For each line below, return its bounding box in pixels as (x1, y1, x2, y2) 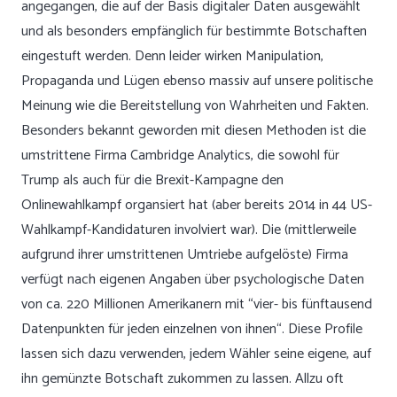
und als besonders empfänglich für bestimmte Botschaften (21, 19, 367, 43)
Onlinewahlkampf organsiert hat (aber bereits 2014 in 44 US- (21, 193, 372, 217)
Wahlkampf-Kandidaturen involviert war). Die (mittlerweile (21, 218, 356, 242)
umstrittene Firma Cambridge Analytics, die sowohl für (21, 144, 339, 167)
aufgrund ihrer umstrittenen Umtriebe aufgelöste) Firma (21, 243, 348, 267)
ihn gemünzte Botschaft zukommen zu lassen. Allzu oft (21, 367, 344, 391)
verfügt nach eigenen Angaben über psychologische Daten (21, 268, 364, 292)
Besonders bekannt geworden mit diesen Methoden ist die (21, 119, 366, 143)
